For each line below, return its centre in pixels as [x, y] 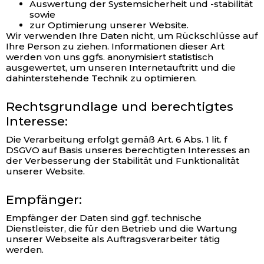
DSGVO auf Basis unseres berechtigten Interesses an [128, 150]
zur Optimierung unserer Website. [109, 25]
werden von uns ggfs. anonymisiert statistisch [110, 57]
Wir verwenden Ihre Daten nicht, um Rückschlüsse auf [132, 36]
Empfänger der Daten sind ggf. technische [104, 218]
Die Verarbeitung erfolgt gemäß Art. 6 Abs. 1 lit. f [116, 139]
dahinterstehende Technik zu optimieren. [101, 78]
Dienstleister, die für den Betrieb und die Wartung [122, 228]
